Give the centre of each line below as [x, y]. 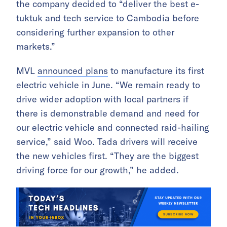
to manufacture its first [156, 71]
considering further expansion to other [95, 32]
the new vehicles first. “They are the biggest [107, 156]
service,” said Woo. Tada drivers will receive [107, 142]
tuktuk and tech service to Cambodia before [108, 18]
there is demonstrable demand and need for [108, 113]
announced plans [73, 71]
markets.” [36, 47]
